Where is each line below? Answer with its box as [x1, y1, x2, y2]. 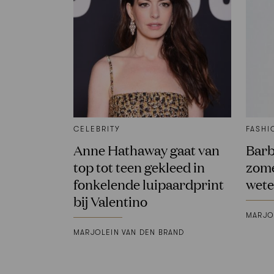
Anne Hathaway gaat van [73, 141, 220, 159]
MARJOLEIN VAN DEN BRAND [73, 228, 185, 237]
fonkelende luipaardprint [73, 175, 224, 193]
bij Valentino [73, 192, 147, 210]
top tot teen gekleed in [73, 158, 205, 176]
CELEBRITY [73, 125, 121, 134]
